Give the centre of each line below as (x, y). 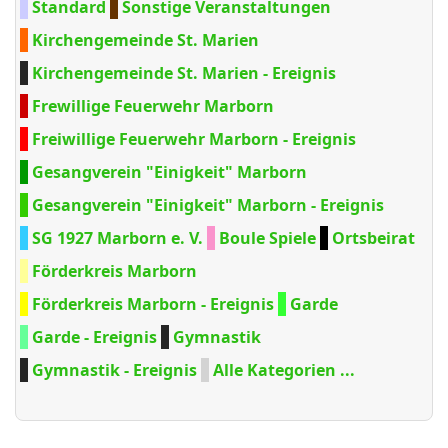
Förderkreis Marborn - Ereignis (153, 304)
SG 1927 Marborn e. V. (117, 238)
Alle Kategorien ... (284, 370)
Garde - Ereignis (94, 337)
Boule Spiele (267, 238)
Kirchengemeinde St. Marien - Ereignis (184, 73)
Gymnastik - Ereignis (114, 370)
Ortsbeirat (373, 238)
